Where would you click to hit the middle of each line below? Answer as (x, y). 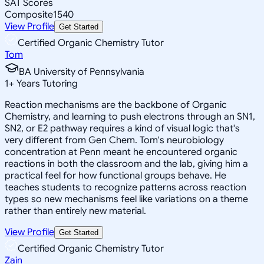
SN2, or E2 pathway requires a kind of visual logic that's (122, 128)
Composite (29, 14)
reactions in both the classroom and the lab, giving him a (126, 164)
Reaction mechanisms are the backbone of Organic (116, 105)
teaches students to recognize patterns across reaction (126, 187)
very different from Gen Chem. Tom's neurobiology (114, 140)
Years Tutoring (46, 83)
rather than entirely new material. (75, 211)
